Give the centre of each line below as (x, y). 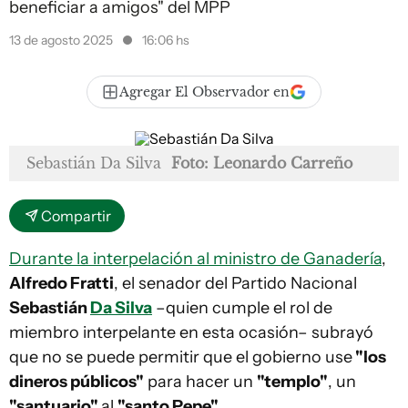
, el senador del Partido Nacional (235, 283)
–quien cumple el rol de (242, 308)
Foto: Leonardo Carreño (262, 163)
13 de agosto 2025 (62, 40)
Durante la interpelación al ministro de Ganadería (195, 259)
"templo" (292, 382)
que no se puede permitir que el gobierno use (181, 357)
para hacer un (200, 382)
